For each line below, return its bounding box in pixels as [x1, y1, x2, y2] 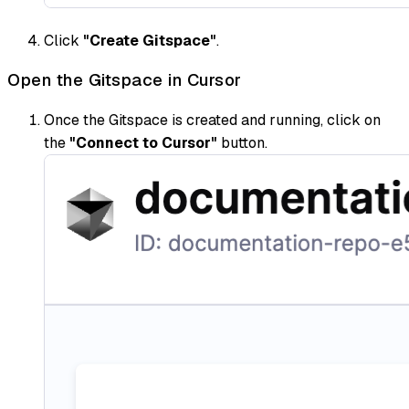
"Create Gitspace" [83, 30, 216, 50]
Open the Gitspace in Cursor [7, 68, 242, 92]
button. [217, 132, 267, 152]
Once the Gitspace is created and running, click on [44, 110, 381, 130]
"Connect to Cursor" [69, 132, 217, 152]
